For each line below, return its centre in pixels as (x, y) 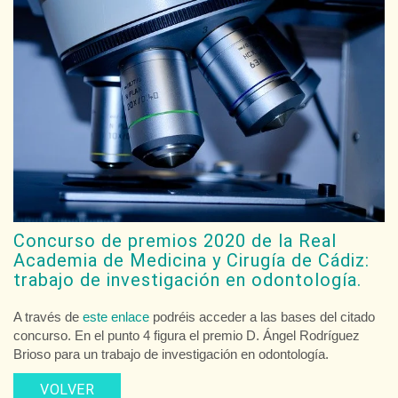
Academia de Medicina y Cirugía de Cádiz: (191, 260)
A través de (48, 316)
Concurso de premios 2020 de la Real (175, 240)
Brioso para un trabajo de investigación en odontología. (171, 354)
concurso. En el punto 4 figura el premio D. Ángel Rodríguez (187, 335)
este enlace (116, 316)
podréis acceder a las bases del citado (262, 316)
